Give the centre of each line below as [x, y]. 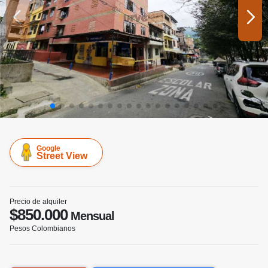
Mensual [91, 216]
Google [48, 149]
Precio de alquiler [38, 202]
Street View [62, 156]
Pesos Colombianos [42, 229]
